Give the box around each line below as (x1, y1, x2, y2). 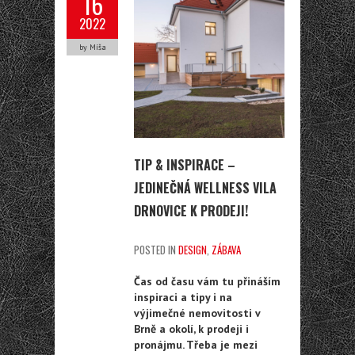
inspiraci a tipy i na (134, 289, 232, 304)
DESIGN (178, 241, 207, 258)
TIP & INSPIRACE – (134, 155, 235, 174)
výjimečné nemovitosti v (134, 305, 260, 320)
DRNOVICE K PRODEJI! (134, 200, 248, 220)
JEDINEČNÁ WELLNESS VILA (134, 177, 277, 197)
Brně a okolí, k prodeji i (134, 321, 249, 336)
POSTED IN (134, 241, 178, 258)
